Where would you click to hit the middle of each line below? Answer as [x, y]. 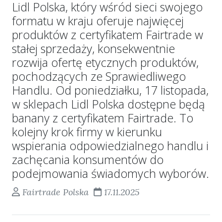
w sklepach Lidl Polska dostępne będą [108, 104]
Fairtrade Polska [55, 192]
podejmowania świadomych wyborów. [111, 173]
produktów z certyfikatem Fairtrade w [108, 35]
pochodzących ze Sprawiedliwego [99, 76]
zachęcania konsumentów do [88, 160]
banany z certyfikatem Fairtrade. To [103, 118]
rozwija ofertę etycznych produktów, [105, 62]
